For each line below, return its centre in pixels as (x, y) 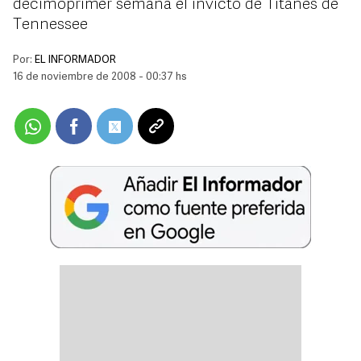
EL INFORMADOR (75, 60)
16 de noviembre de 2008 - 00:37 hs (100, 77)
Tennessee (50, 25)
